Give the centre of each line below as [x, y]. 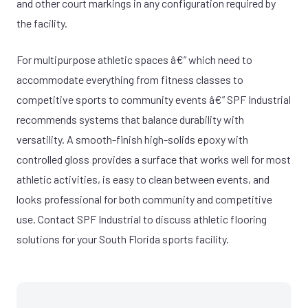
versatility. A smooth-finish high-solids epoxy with [132, 139]
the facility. [42, 23]
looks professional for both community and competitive [144, 199]
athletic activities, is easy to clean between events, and [143, 179]
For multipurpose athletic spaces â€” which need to [134, 59]
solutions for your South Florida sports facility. [123, 239]
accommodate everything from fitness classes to [130, 79]
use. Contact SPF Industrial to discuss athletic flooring [142, 219]
